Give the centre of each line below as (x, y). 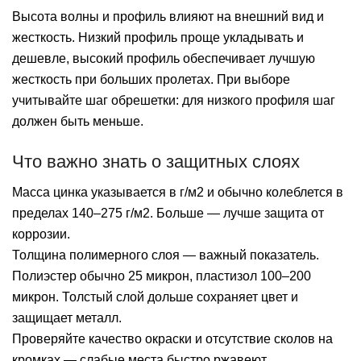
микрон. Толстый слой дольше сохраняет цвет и (155, 297)
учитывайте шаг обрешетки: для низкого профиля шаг (174, 100)
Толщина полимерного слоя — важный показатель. (166, 255)
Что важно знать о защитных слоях (156, 161)
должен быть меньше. (78, 121)
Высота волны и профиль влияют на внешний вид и (168, 16)
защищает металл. (67, 318)
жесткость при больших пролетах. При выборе (151, 79)
